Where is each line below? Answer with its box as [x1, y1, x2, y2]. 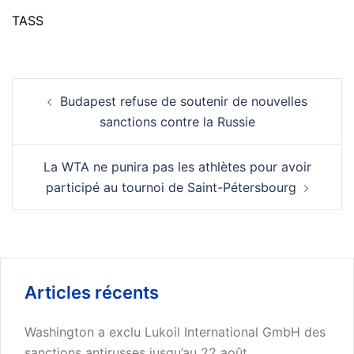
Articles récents [24, 281, 159, 303]
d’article [11, 98, 85, 122]
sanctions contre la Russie [99, 113, 255, 130]
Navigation [11, 76, 111, 100]
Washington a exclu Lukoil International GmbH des [24, 323, 326, 340]
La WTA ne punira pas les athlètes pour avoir [43, 158, 311, 175]
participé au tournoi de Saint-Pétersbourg [45, 179, 296, 195]
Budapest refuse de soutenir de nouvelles [59, 92, 307, 109]
